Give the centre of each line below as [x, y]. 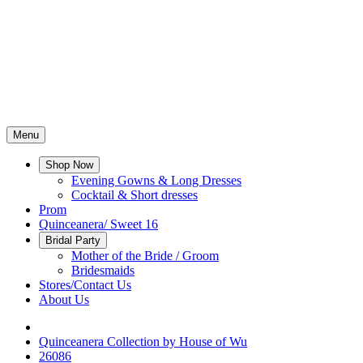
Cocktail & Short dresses [135, 195]
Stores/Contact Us [85, 285]
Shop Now [69, 165]
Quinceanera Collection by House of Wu [143, 342]
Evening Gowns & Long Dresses [156, 180]
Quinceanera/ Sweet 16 [98, 224]
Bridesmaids [103, 270]
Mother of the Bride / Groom [145, 256]
